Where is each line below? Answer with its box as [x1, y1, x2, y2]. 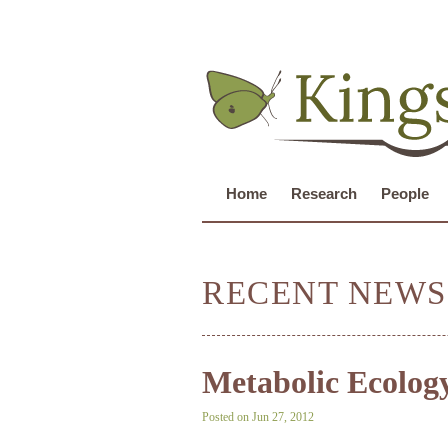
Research [291, 185, 357, 202]
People [381, 185, 429, 202]
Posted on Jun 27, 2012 [202, 410, 314, 424]
